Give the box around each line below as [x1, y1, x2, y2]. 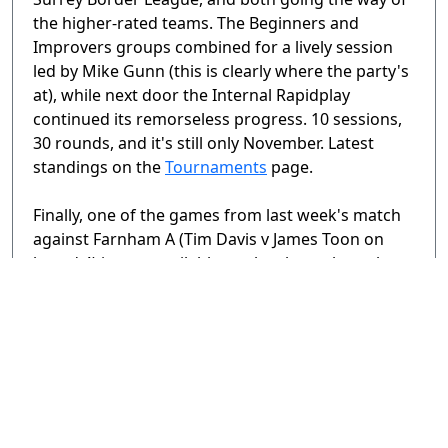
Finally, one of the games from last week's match [33, 204, 401, 227]
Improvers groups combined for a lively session [33, 36, 393, 59]
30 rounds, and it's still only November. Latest [33, 132, 374, 155]
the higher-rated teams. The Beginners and [33, 12, 359, 35]
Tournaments [165, 156, 267, 179]
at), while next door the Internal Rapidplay [33, 84, 350, 107]
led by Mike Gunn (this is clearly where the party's [33, 60, 409, 83]
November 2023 [76, 300, 196, 323]
